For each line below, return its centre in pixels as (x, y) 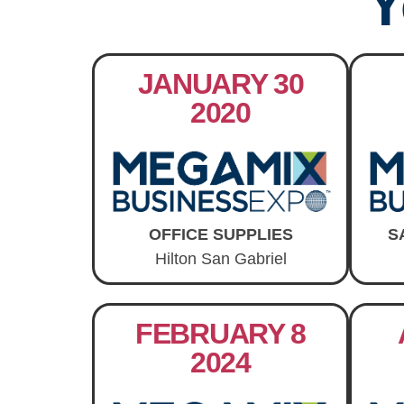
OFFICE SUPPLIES (220, 234)
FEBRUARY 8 (220, 334)
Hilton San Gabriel (220, 258)
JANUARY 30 (220, 84)
